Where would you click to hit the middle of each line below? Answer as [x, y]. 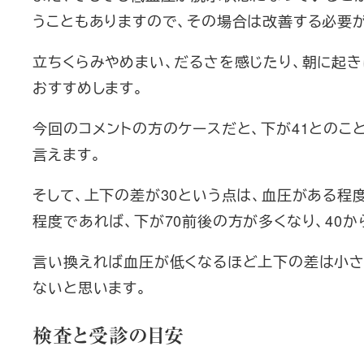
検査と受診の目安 [108, 335]
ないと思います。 [90, 286]
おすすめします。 [88, 87]
